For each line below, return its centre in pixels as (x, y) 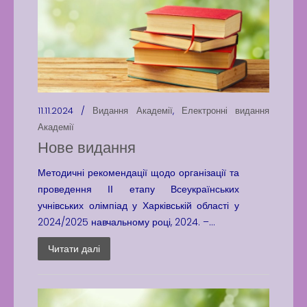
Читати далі (74, 249)
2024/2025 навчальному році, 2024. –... (126, 222)
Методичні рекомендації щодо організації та (139, 173)
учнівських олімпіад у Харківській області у (139, 206)
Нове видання (87, 148)
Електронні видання (225, 111)
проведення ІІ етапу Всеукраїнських (139, 189)
